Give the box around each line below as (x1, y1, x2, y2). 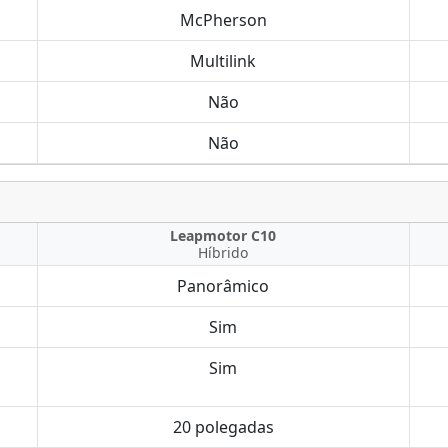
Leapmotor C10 (170, 226, 277, 245)
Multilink (190, 50, 257, 72)
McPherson (179, 9, 267, 31)
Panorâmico (177, 275, 270, 297)
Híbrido (198, 243, 249, 262)
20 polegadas (172, 416, 274, 438)
